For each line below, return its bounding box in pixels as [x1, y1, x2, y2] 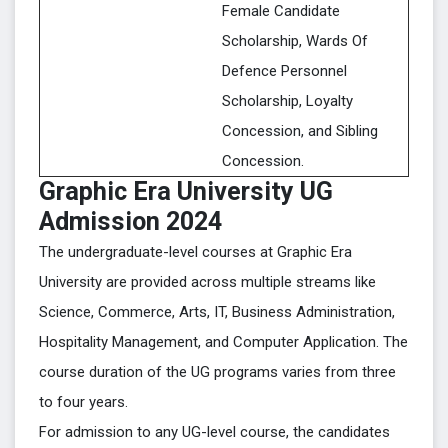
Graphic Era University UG [39, 177, 333, 206]
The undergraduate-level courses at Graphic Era [39, 243, 352, 261]
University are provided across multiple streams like [39, 273, 376, 291]
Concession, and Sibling [222, 122, 378, 140]
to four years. [39, 393, 128, 411]
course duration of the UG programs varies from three [39, 363, 396, 381]
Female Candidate [222, 2, 340, 20]
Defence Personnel [222, 62, 347, 80]
